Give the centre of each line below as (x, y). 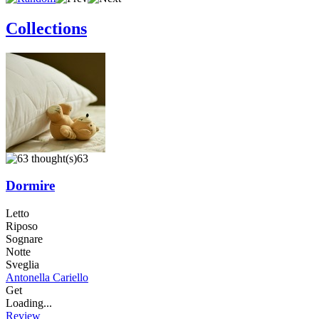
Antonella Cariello (47, 278)
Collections (46, 28)
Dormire (30, 186)
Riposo (22, 226)
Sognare (24, 239)
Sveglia (22, 265)
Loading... (29, 303)
